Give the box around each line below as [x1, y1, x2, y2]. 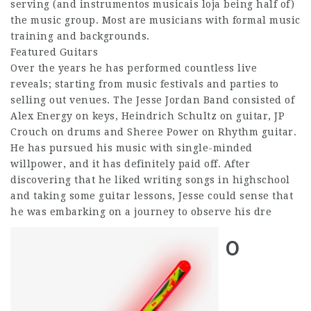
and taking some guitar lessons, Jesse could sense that [10, 190, 293, 201]
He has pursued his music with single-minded [10, 142, 253, 153]
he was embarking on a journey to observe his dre [10, 205, 271, 217]
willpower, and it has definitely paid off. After [10, 158, 250, 169]
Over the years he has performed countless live [10, 62, 257, 74]
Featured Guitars [10, 46, 98, 58]
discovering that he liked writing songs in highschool [10, 174, 290, 185]
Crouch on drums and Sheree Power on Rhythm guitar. [10, 126, 296, 137]
